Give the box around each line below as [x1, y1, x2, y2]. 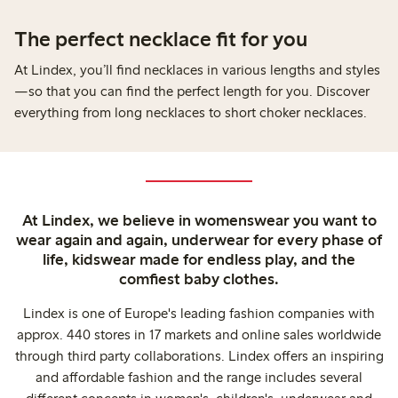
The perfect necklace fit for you [14, 25, 307, 52]
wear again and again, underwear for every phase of [16, 229, 382, 250]
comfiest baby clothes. [119, 268, 279, 289]
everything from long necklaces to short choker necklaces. [14, 103, 367, 121]
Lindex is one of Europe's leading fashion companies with [23, 304, 375, 322]
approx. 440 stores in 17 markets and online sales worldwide [17, 325, 381, 343]
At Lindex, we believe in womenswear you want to [21, 210, 377, 230]
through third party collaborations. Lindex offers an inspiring [14, 346, 384, 364]
